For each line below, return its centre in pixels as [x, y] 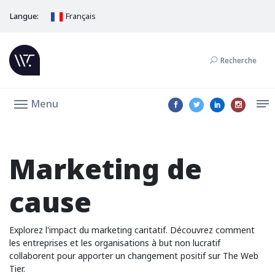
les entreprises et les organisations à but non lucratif [115, 243]
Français [80, 16]
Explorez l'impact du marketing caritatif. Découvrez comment [132, 230]
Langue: [24, 16]
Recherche [238, 60]
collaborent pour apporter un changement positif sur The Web [134, 256]
